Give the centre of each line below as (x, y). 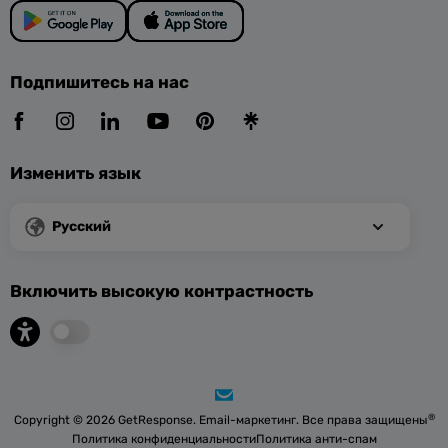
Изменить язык (75, 173)
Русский (81, 226)
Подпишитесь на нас (99, 82)
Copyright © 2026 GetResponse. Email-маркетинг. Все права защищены (220, 420)
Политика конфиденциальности (163, 439)
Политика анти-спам (316, 439)
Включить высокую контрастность (161, 291)
